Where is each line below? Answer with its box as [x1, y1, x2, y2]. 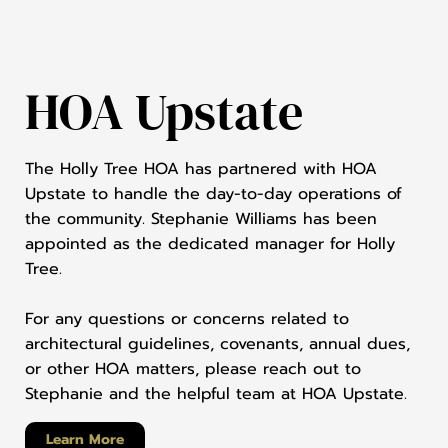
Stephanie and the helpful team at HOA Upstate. [25, 382, 407, 407]
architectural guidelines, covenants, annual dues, [25, 332, 410, 357]
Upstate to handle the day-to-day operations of [25, 182, 402, 207]
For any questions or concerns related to [25, 307, 349, 332]
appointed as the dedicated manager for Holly [25, 232, 395, 257]
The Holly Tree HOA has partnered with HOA [25, 157, 377, 182]
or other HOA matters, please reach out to [25, 357, 361, 382]
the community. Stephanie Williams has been [25, 207, 377, 232]
